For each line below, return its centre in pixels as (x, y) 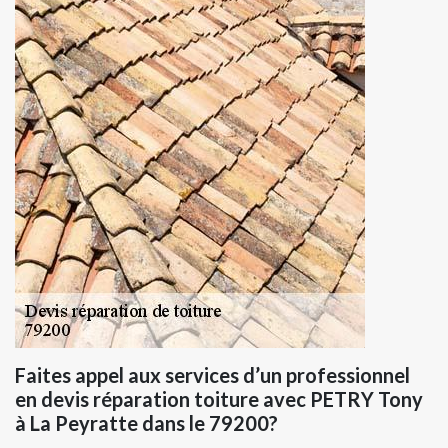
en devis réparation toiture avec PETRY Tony (219, 399)
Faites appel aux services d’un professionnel (212, 375)
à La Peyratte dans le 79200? (146, 423)
